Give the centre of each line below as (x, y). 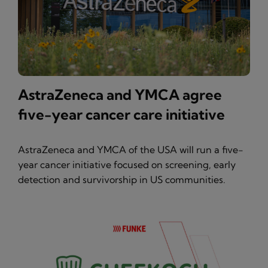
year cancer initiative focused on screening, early (127, 165)
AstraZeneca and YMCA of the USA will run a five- (131, 150)
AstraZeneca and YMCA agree (120, 95)
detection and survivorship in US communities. (122, 179)
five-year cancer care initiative (121, 114)
